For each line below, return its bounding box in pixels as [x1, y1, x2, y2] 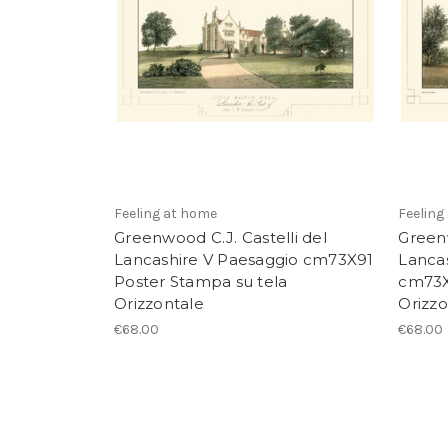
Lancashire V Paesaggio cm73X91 [114, 250, 374, 270]
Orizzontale [114, 294, 204, 314]
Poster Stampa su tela [114, 272, 288, 292]
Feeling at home [114, 205, 217, 223]
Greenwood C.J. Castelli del [114, 228, 327, 248]
